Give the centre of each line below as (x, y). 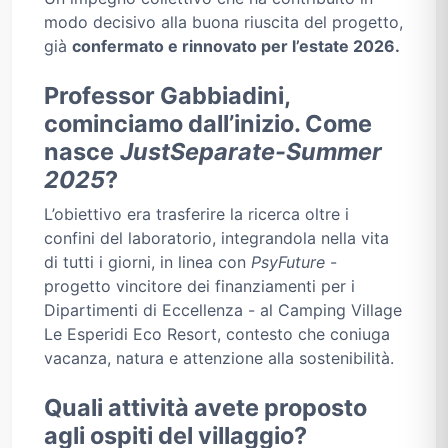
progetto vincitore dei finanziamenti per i (199, 286)
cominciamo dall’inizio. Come (208, 124)
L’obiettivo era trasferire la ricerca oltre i (196, 214)
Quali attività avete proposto (205, 408)
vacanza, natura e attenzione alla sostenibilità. (219, 358)
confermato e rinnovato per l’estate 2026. (236, 46)
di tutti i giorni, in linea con (147, 262)
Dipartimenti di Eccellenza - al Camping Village (223, 310)
